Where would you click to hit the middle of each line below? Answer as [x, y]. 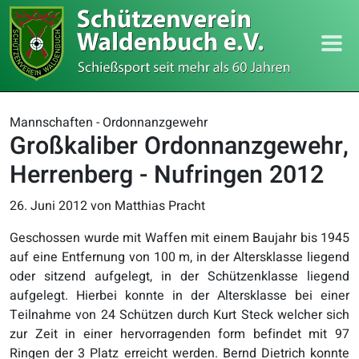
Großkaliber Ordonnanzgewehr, [179, 146]
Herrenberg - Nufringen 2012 [167, 175]
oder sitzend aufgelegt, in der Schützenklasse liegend [179, 276]
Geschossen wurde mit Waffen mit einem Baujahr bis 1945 [179, 238]
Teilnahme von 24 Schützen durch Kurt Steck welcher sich [179, 315]
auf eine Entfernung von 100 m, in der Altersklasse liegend [179, 257]
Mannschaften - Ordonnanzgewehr [109, 123]
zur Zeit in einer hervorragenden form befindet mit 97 [179, 334]
